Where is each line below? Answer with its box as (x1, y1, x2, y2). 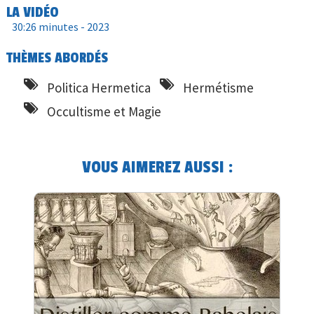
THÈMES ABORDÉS (6, 48, 109, 67)
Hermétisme (183, 78, 254, 96)
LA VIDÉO (6, 3, 60, 21)
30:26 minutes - (12, 19, 88, 34)
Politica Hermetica (47, 78, 151, 96)
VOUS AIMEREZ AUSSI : (81, 157, 233, 177)
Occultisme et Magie (47, 102, 162, 120)
